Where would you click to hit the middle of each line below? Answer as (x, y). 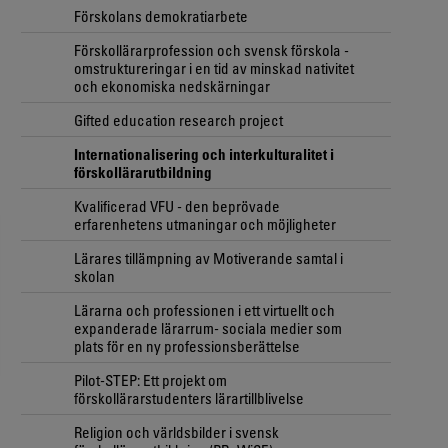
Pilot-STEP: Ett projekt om (150, 379)
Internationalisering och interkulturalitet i (204, 153)
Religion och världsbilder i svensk (176, 431)
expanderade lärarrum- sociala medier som (208, 327)
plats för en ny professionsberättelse (187, 345)
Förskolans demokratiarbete (161, 15)
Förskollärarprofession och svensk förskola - (211, 49)
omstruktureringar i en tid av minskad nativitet (214, 67)
